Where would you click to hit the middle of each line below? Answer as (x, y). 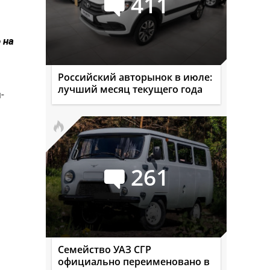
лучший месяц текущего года (130, 89)
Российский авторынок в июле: (135, 77)
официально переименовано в (134, 262)
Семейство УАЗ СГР (105, 250)
